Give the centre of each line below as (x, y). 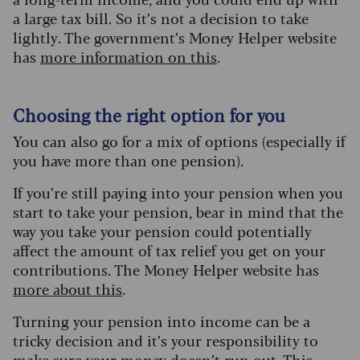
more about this (67, 288)
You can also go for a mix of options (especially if (179, 140)
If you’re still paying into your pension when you (178, 192)
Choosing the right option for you (151, 115)
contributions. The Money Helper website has (166, 269)
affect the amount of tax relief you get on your (169, 250)
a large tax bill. (64, 17)
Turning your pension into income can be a (162, 320)
